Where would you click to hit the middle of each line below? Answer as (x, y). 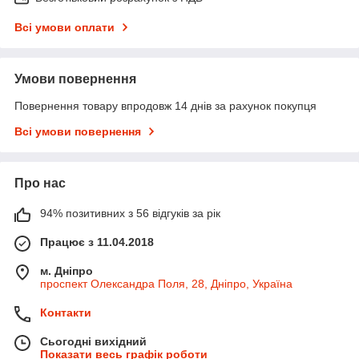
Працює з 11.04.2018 (97, 242)
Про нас (40, 184)
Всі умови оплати (65, 28)
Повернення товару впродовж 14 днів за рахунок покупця (165, 106)
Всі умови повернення (78, 132)
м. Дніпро (67, 271)
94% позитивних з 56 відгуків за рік (130, 214)
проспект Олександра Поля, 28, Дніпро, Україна (166, 284)
